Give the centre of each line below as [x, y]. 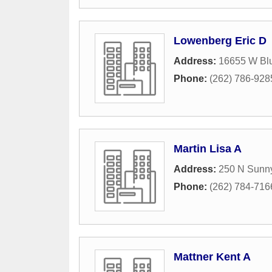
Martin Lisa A [208, 149]
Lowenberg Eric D [220, 41]
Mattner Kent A [212, 257]
